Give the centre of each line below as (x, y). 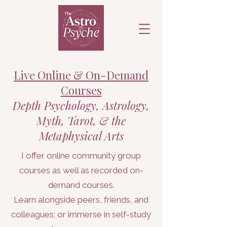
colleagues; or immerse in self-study (81, 214)
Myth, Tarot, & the (81, 121)
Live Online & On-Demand (81, 75)
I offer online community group (81, 156)
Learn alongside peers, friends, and (81, 200)
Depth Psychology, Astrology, (81, 105)
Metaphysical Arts (81, 136)
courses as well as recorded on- (81, 170)
